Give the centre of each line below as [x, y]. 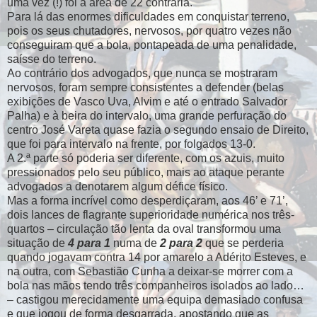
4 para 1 [89, 243]
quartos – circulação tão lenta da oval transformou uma [144, 229]
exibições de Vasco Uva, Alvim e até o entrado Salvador [147, 101]
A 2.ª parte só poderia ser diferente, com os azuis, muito [146, 158]
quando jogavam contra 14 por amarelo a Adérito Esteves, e [157, 257]
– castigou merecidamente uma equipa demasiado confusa [155, 299]
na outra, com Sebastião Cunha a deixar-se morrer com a [150, 271]
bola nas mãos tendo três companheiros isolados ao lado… [156, 285]
